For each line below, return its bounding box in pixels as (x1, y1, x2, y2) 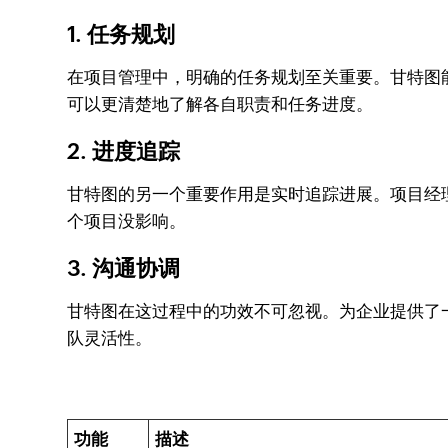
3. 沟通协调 (67, 256, 181, 281)
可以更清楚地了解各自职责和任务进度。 (67, 94, 374, 114)
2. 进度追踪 (67, 139, 181, 164)
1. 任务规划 (67, 22, 176, 47)
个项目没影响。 (67, 211, 187, 231)
